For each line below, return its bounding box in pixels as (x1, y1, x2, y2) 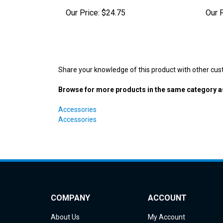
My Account (148, 198, 185, 206)
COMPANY (51, 178, 90, 188)
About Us (51, 198, 80, 206)
